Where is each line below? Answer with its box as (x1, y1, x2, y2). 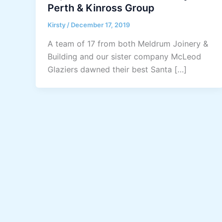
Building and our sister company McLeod (48, 52, 201, 62)
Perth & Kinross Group (48, 2, 155, 14)
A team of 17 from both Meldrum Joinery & (48, 39, 208, 49)
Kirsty (48, 21, 67, 29)
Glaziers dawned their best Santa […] (48, 64, 187, 75)
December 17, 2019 (71, 21, 130, 29)
